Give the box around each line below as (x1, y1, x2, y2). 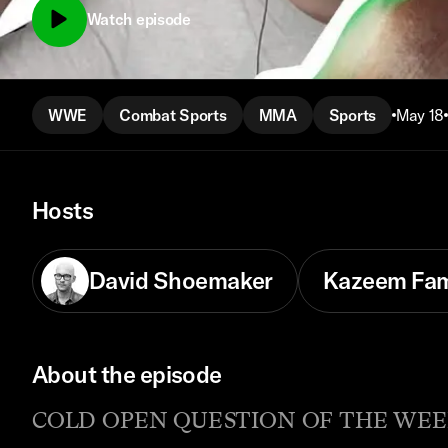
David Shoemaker (89, 266, 273, 296)
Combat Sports (119, 104, 227, 125)
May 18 (396, 104, 445, 125)
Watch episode (86, 9, 191, 30)
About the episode (32, 360, 222, 390)
